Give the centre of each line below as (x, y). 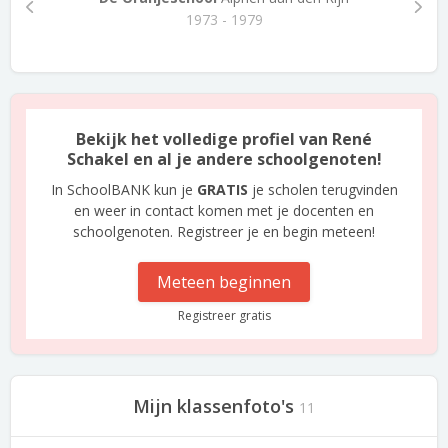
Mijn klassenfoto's (213, 406)
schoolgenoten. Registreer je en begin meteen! (224, 231)
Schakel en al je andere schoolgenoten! (224, 159)
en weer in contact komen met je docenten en (224, 210)
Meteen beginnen (224, 282)
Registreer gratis (224, 315)
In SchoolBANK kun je (123, 189)
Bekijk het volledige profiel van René (224, 139)
